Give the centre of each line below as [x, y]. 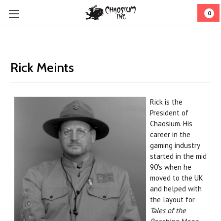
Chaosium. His [171, 124]
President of [169, 113]
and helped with [176, 189]
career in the [170, 134]
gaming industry [175, 145]
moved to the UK [177, 178]
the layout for [172, 200]
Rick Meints [42, 68]
